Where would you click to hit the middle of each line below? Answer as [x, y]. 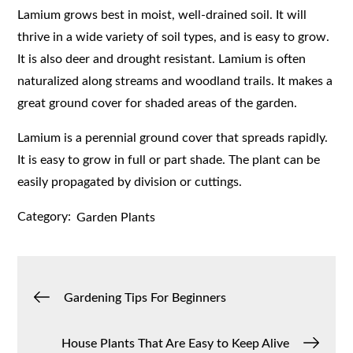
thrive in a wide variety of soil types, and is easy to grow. [174, 37]
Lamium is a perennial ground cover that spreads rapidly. [173, 137]
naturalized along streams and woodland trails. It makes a [175, 81]
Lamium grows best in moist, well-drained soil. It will [162, 15]
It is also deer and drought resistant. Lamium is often [162, 59]
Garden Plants [116, 217]
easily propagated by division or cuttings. [130, 182]
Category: [45, 216]
